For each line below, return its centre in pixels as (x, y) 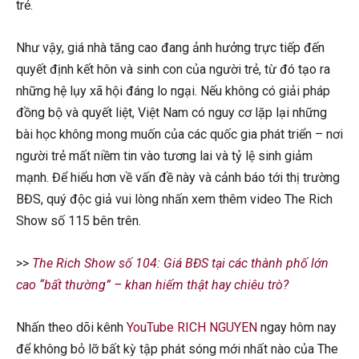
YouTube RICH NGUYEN (192, 327)
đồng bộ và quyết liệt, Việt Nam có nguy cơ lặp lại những (171, 112)
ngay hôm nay (297, 327)
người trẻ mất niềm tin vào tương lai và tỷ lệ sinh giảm (164, 155)
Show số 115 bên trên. (79, 220)
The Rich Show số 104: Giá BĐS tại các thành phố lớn (180, 263)
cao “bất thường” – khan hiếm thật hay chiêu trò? (152, 284)
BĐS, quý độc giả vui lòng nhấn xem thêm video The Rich (174, 199)
